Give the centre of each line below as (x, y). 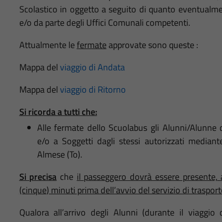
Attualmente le (48, 45)
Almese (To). (59, 154)
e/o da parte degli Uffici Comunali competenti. (105, 22)
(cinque (33, 190)
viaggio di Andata (92, 67)
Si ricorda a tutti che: (58, 111)
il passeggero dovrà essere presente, (149, 176)
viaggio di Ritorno (93, 89)
